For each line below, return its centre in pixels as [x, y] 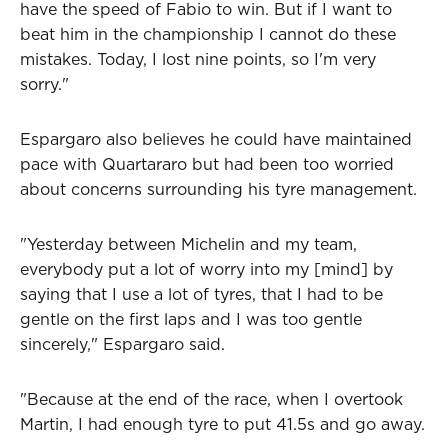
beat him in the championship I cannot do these [208, 35]
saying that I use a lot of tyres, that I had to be [201, 295]
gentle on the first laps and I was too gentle [191, 320]
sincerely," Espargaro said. [122, 345]
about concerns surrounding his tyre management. [218, 190]
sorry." [44, 85]
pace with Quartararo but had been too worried [207, 165]
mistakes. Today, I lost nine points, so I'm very [198, 60]
